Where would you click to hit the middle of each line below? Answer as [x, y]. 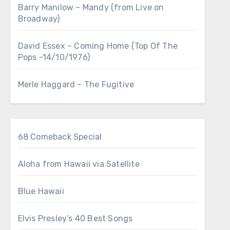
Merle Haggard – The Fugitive [76, 84]
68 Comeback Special [60, 137]
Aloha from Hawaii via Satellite [79, 164]
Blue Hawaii [41, 191]
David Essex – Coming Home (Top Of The [98, 46]
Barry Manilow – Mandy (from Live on [91, 7]
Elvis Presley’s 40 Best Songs [75, 218]
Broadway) [39, 19]
